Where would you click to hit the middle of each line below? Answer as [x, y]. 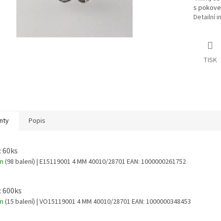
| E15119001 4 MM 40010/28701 [81, 162]
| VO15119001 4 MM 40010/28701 [83, 202]
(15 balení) [20, 202]
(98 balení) [20, 162]
